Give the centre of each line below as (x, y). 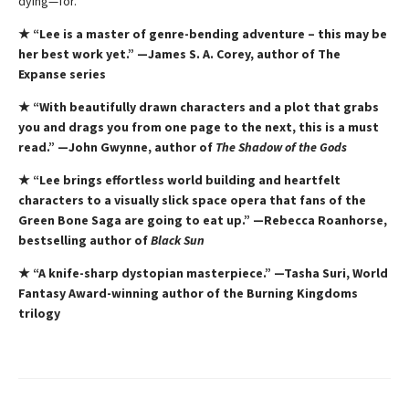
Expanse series (62, 74)
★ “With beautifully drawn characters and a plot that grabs (199, 107)
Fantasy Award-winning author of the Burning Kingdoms (188, 294)
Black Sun (178, 241)
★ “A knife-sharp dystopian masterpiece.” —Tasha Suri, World (203, 273)
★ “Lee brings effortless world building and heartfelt (179, 180)
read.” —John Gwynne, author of (117, 147)
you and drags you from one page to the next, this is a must (199, 127)
